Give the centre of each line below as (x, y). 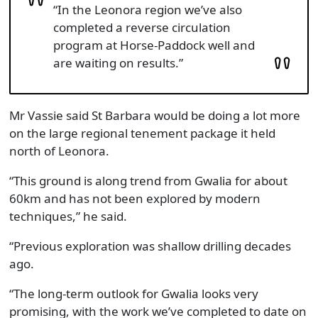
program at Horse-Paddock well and (154, 45)
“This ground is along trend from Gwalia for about (148, 181)
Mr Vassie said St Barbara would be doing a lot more (154, 115)
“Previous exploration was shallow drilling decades (150, 246)
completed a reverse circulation (142, 27)
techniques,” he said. (68, 216)
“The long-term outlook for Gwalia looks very (133, 294)
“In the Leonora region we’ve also (147, 10)
